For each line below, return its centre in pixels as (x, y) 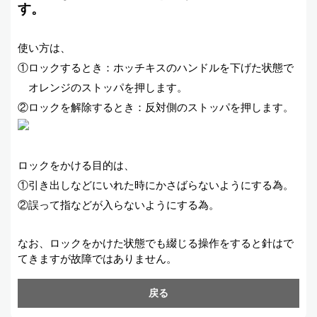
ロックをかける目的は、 (76, 165)
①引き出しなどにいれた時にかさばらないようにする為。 (156, 185)
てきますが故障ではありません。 (97, 259)
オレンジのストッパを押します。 (103, 87)
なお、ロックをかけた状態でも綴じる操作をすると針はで (156, 243)
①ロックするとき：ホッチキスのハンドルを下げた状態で (156, 68)
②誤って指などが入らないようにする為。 (119, 205)
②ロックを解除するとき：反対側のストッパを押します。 (156, 107)
